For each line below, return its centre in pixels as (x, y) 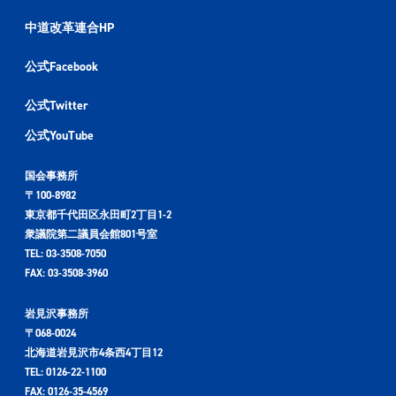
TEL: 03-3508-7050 (65, 253)
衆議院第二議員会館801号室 (91, 234)
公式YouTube (59, 135)
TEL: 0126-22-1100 (65, 372)
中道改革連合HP (69, 27)
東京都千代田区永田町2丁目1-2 (98, 214)
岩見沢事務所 (57, 313)
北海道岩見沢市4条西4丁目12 (94, 352)
